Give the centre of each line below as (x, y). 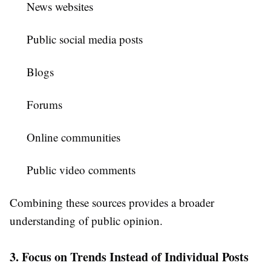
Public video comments (81, 170)
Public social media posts (85, 39)
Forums (44, 105)
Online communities (73, 137)
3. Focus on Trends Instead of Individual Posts (129, 257)
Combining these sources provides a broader (112, 203)
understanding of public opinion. (86, 221)
